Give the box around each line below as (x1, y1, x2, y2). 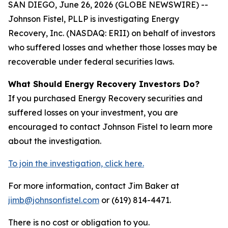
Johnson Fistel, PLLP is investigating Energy (8, 14, 179, 24)
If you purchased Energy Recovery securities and (8, 93, 203, 103)
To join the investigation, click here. (8, 158, 144, 168)
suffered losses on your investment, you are (8, 107, 178, 118)
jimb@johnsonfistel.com (8, 195, 99, 205)
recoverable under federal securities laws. (8, 56, 174, 67)
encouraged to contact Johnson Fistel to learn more (8, 122, 213, 132)
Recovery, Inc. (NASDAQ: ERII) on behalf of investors (8, 28, 215, 38)
